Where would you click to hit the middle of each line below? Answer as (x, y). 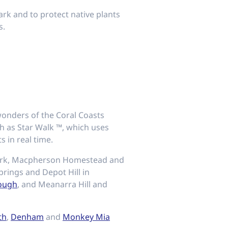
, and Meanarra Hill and (62, 184)
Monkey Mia (86, 217)
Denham (27, 217)
